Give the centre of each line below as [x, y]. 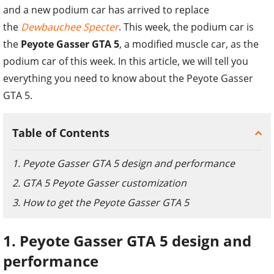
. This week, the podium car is [186, 27]
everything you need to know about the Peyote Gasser [128, 78]
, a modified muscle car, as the [189, 44]
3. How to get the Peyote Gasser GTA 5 [101, 202]
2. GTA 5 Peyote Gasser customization [99, 183]
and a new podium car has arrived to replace [106, 9]
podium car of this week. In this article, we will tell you [126, 61]
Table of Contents [61, 132]
